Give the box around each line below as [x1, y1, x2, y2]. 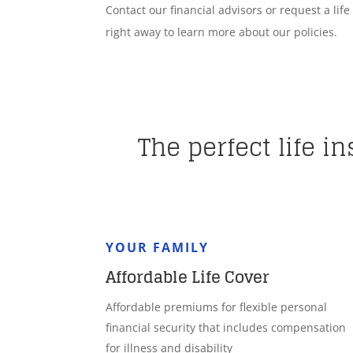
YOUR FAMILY [106, 238, 210, 256]
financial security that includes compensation [106, 319, 347, 335]
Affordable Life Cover [106, 262, 270, 292]
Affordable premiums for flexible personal [106, 299, 328, 314]
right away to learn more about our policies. [106, 24, 338, 40]
